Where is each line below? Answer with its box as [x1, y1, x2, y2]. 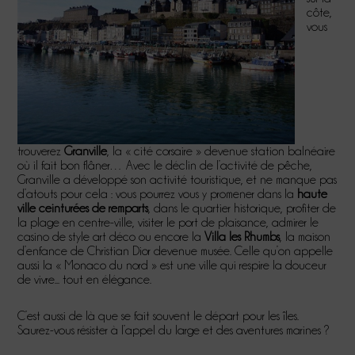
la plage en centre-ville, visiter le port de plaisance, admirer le [17, 216, 319, 230]
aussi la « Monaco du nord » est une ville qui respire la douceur [17, 258, 327, 273]
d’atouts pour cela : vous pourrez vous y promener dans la [17, 187, 298, 201]
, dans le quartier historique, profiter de [148, 201, 337, 216]
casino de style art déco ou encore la [17, 230, 205, 244]
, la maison [280, 230, 331, 244]
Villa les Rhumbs [204, 230, 281, 244]
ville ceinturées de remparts [17, 201, 149, 216]
